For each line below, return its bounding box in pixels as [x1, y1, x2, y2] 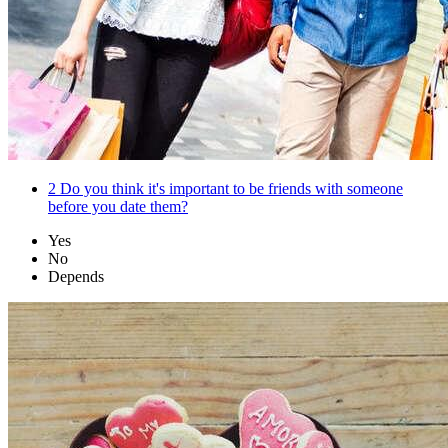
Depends [48, 268, 104, 286]
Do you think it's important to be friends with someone [56, 180, 403, 198]
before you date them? [48, 198, 188, 216]
